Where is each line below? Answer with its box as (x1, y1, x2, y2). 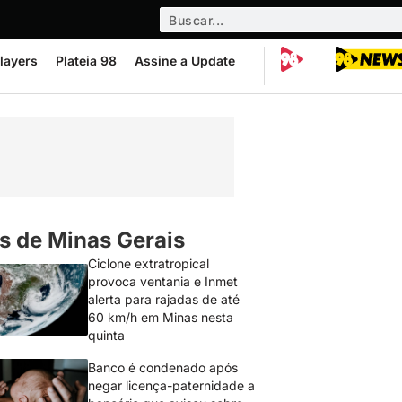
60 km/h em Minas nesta (88, 310, 234, 325)
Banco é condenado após (88, 360, 239, 375)
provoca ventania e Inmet (88, 274, 239, 289)
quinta (88, 328, 125, 343)
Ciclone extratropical (88, 256, 210, 271)
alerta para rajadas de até (88, 292, 240, 307)
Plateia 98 (56, 53, 117, 68)
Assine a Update (135, 53, 235, 68)
